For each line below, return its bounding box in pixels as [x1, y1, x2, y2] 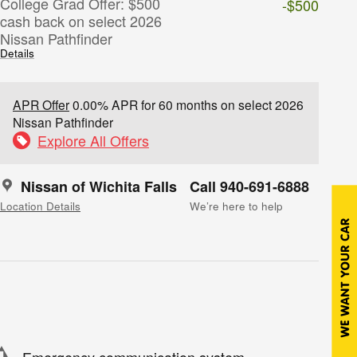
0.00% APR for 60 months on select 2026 [69, 95, 304, 113]
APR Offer [13, 95, 69, 113]
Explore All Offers [37, 129, 149, 151]
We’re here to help [190, 198, 283, 214]
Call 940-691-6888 [190, 175, 309, 197]
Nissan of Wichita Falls [21, 175, 177, 197]
